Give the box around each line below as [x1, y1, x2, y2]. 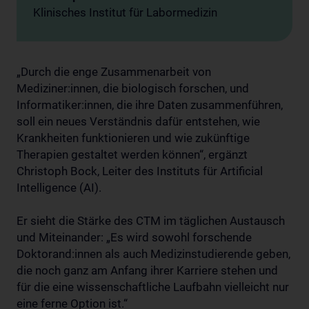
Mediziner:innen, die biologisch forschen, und [17, 81, 249, 95]
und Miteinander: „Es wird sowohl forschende [17, 230, 252, 244]
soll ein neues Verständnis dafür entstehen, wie [17, 114, 260, 128]
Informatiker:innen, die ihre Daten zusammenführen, [17, 98, 283, 112]
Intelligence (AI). [17, 181, 101, 195]
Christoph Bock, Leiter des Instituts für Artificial [17, 164, 263, 178]
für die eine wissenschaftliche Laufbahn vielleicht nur [17, 280, 289, 294]
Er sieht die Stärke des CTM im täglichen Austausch [17, 214, 285, 228]
